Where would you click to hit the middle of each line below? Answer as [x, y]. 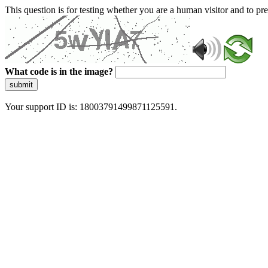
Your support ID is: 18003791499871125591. [91, 107]
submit [21, 85]
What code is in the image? [59, 71]
